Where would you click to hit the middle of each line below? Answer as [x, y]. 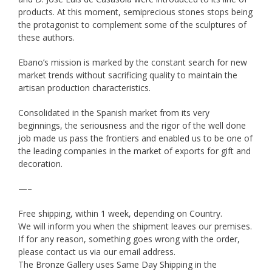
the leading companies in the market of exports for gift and [134, 151]
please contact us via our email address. [97, 252]
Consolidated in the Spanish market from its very [114, 113]
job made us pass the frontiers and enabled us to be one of [135, 138]
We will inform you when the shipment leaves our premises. [135, 226]
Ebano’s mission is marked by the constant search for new [133, 63]
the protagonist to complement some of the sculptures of [132, 25]
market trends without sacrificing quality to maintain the [128, 75]
